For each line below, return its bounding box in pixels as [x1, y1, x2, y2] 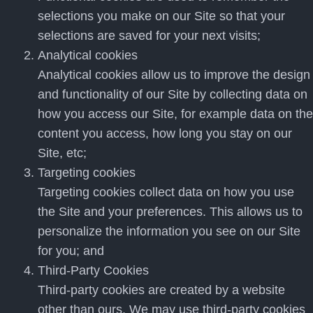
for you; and [38, 244, 104, 258]
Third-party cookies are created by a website [38, 283, 285, 297]
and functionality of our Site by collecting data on [38, 87, 307, 101]
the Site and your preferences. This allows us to [38, 205, 303, 219]
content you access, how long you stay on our [38, 126, 292, 140]
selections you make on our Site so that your [38, 9, 285, 23]
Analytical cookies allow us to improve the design [38, 68, 310, 82]
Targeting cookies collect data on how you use [38, 185, 294, 199]
